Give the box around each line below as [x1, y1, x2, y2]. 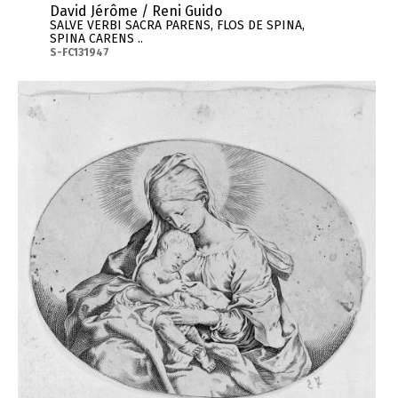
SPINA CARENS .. [49, 31, 143, 47]
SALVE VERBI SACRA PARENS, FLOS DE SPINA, [49, 18, 305, 34]
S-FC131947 [49, 46, 109, 60]
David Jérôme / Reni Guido [49, 3, 222, 20]
